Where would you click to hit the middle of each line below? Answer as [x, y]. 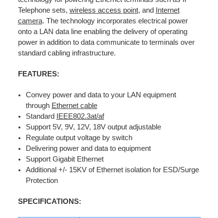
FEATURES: [38, 74]
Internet [167, 10]
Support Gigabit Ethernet [64, 159]
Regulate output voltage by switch [79, 138]
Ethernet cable [74, 106]
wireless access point [104, 10]
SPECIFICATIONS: [49, 202]
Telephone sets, [44, 10]
